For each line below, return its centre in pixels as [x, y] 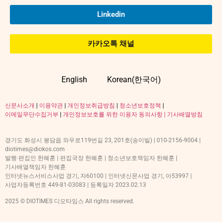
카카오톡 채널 [111, 43]
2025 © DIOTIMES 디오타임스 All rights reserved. [70, 201]
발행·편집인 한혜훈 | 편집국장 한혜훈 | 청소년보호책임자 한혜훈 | [91, 158]
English [74, 79]
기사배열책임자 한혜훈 [35, 167]
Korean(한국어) [134, 79]
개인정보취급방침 [91, 105]
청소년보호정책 [140, 105]
